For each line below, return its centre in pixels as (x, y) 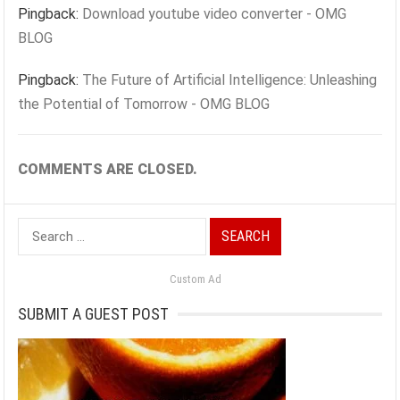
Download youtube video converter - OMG (215, 14)
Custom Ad (196, 279)
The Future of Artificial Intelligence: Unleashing (230, 80)
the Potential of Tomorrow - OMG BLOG (144, 104)
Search (39, 229)
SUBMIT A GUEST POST (94, 314)
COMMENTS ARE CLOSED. (108, 170)
